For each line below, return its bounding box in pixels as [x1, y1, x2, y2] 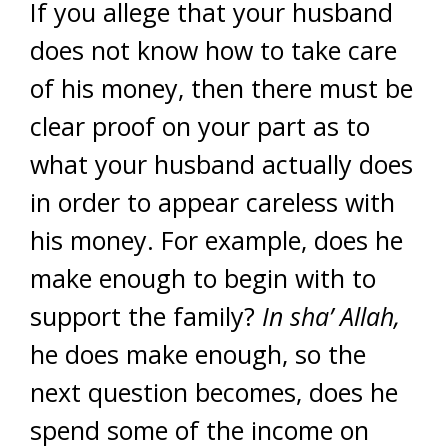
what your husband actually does [30, 147, 413, 181]
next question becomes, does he [30, 375, 398, 409]
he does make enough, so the [30, 337, 366, 371]
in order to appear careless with [30, 185, 395, 219]
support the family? [30, 299, 262, 333]
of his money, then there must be [30, 71, 413, 105]
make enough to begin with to [30, 261, 376, 295]
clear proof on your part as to [30, 109, 370, 143]
